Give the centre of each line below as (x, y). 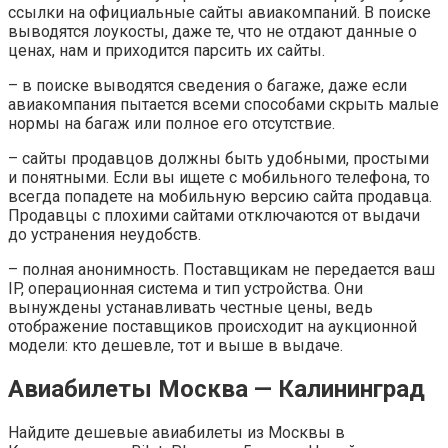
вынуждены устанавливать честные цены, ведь (190, 308)
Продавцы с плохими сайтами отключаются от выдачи (214, 216)
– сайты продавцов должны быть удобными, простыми (218, 159)
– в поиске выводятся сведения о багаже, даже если (207, 86)
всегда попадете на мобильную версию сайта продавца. (220, 197)
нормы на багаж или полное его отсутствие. (171, 124)
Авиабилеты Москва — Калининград (216, 389)
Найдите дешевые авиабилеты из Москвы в (176, 433)
